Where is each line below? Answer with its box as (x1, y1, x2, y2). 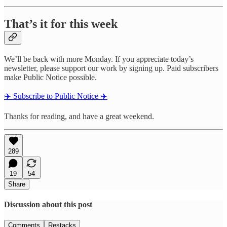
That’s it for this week (4, 17, 118, 30)
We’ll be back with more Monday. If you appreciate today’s (4, 54, 194, 63)
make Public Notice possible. (4, 72, 97, 82)
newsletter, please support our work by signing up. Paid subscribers (4, 63, 218, 72)
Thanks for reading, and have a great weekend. (4, 111, 154, 121)
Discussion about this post (4, 200, 92, 209)
